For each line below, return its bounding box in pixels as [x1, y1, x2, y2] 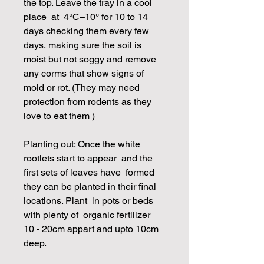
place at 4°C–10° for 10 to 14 [24, 11, 148, 22]
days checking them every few [24, 25, 149, 37]
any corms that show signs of [24, 67, 144, 79]
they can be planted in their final [24, 180, 156, 192]
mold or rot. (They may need [24, 81, 140, 93]
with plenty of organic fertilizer [24, 209, 150, 220]
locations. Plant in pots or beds [24, 194, 153, 206]
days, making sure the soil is [24, 39, 141, 51]
